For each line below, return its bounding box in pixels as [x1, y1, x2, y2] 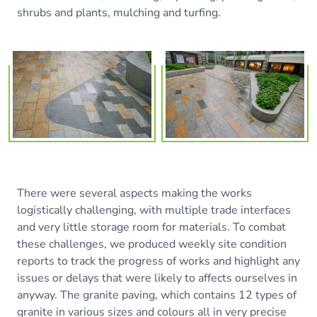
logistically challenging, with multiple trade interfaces [17, 202, 291, 218]
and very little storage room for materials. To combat [17, 219, 286, 235]
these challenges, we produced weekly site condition [17, 236, 287, 252]
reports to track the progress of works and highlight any [17, 253, 300, 269]
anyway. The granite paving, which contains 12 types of [17, 287, 296, 303]
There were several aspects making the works [17, 185, 252, 201]
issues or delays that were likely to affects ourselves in [17, 270, 297, 286]
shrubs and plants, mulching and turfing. [17, 4, 221, 21]
